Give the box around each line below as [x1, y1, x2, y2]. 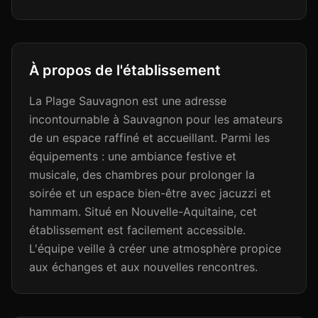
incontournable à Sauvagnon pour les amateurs [29, 112, 283, 126]
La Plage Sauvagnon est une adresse [29, 94, 226, 108]
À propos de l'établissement [29, 62, 221, 79]
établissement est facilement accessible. [29, 223, 246, 237]
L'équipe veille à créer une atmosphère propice [29, 241, 281, 256]
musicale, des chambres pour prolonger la [29, 168, 255, 182]
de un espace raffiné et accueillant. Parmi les [29, 131, 270, 145]
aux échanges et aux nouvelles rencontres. [29, 260, 258, 274]
